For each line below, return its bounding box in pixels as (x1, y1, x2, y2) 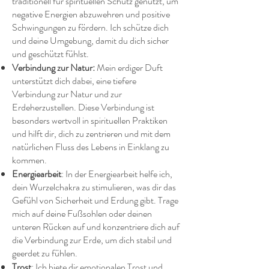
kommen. (12, 153, 47, 167)
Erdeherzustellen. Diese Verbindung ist (12, 100, 154, 114)
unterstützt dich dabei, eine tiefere (12, 74, 136, 88)
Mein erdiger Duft (95, 61, 163, 74)
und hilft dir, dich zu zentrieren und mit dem (12, 127, 171, 141)
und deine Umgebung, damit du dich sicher (12, 34, 169, 47)
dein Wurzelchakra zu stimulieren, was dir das (12, 180, 176, 194)
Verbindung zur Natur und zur (12, 87, 122, 101)
